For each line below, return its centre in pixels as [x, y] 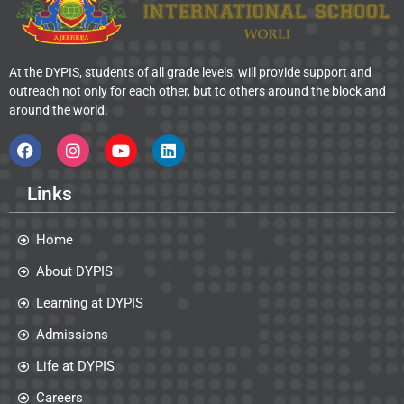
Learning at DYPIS [90, 303]
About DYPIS [74, 271]
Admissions [72, 334]
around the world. [59, 110]
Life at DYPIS [75, 366]
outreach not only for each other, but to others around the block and [197, 92]
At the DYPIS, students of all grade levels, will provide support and [190, 73]
